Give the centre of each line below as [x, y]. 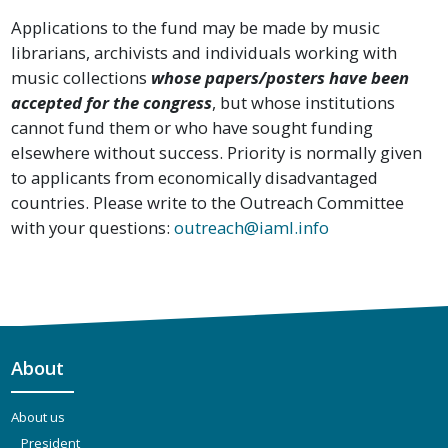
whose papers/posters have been [280, 77]
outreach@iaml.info [252, 227]
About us [38, 416]
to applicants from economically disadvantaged [195, 177]
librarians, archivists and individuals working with [204, 52]
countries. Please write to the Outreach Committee [208, 202]
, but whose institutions [304, 102]
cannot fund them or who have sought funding [192, 127]
